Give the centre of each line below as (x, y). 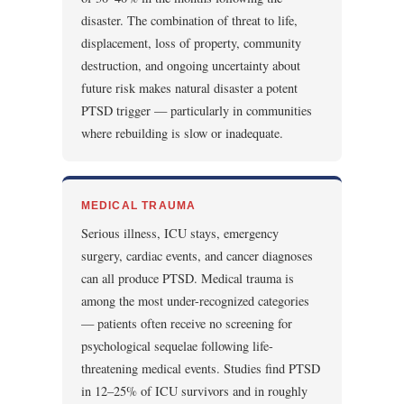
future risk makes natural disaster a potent (189, 87)
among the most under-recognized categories (195, 301)
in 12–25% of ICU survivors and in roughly (194, 391)
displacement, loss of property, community (191, 42)
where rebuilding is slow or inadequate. (182, 133)
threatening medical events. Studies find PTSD (200, 369)
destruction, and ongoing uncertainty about (190, 65)
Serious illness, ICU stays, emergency (179, 234)
